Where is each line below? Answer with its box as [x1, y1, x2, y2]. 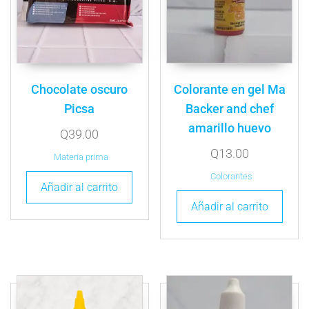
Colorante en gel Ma [173, 81, 286, 97]
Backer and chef [185, 101, 274, 116]
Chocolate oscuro [31, 81, 128, 97]
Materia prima [54, 151, 109, 162]
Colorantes [210, 170, 252, 181]
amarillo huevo [188, 120, 271, 135]
